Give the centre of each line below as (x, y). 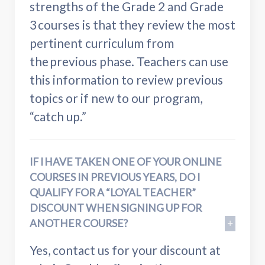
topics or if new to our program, (116, 98)
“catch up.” (58, 116)
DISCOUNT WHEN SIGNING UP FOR (116, 208)
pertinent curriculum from (102, 43)
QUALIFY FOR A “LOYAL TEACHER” (113, 192)
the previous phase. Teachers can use (129, 61)
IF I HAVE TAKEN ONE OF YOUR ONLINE (126, 161)
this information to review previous (126, 79)
